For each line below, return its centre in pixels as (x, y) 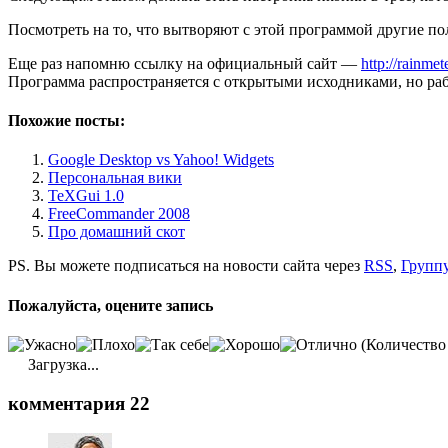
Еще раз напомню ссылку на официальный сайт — (184, 63)
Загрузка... (61, 364)
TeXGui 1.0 (86, 196)
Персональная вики (115, 178)
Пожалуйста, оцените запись (110, 305)
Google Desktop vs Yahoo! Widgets (161, 160)
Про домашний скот (116, 232)
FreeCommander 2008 (119, 214)
